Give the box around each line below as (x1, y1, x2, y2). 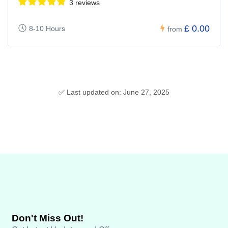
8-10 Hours (29, 24, 65, 33)
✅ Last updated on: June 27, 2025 (59, 88, 169, 96)
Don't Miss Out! (12, 212, 83, 223)
